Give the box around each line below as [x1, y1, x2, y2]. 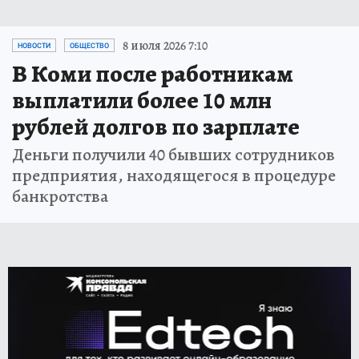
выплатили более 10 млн [12, 83, 272, 116]
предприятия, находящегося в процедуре [12, 163, 336, 188]
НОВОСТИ [18, 41, 50, 50]
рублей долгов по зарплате [12, 110, 300, 143]
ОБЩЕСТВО [70, 41, 109, 50]
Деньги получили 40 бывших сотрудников [12, 142, 335, 167]
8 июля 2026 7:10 [123, 36, 208, 54]
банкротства [12, 184, 108, 208]
